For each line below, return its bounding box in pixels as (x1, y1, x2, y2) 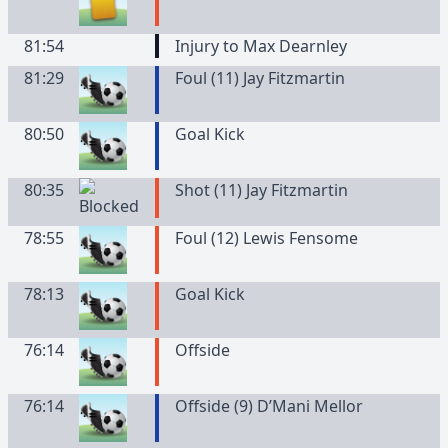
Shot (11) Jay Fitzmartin (174, 179, 348, 201)
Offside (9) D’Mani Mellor (174, 395, 363, 417)
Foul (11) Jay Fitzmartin (174, 67, 345, 89)
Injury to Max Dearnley (174, 35, 347, 57)
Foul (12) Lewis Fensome (174, 227, 358, 249)
